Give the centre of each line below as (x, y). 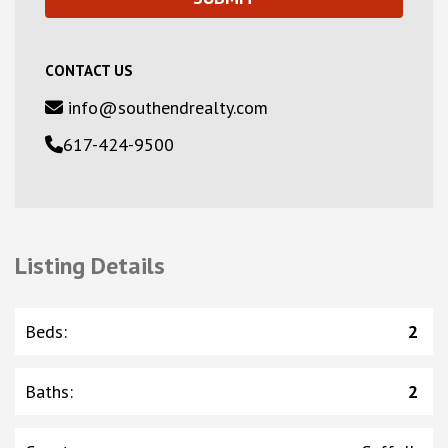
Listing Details (90, 266)
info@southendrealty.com (165, 108)
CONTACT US (89, 71)
